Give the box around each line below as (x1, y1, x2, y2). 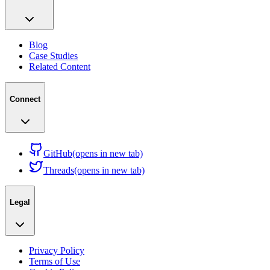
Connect (10, 95, 40, 104)
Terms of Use (29, 256, 80, 267)
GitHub (43, 148, 72, 159)
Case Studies (29, 51, 78, 61)
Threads (43, 165, 74, 175)
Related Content (29, 61, 90, 72)
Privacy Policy (29, 245, 84, 256)
